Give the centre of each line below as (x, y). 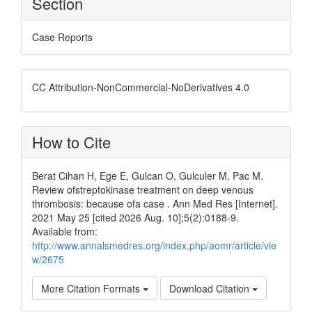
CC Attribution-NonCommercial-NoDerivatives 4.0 (141, 87)
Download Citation (211, 288)
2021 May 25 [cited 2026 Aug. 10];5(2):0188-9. (135, 217)
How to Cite (71, 142)
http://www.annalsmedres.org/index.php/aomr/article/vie (154, 245)
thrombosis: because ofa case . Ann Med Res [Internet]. (155, 203)
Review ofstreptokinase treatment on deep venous (143, 189)
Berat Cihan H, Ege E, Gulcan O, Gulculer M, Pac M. (148, 175)
